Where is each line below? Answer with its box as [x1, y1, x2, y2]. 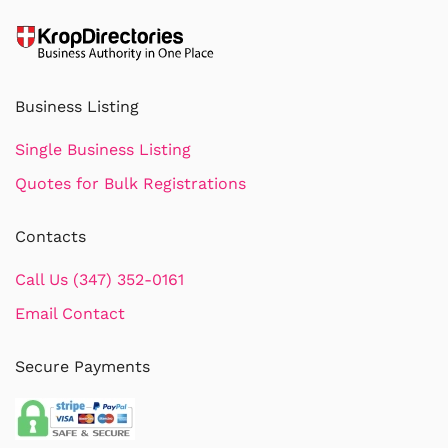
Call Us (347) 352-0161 [15, 270, 184, 289]
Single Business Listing [15, 140, 191, 159]
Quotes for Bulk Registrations [15, 174, 246, 193]
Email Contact [15, 304, 125, 323]
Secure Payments [15, 357, 150, 376]
